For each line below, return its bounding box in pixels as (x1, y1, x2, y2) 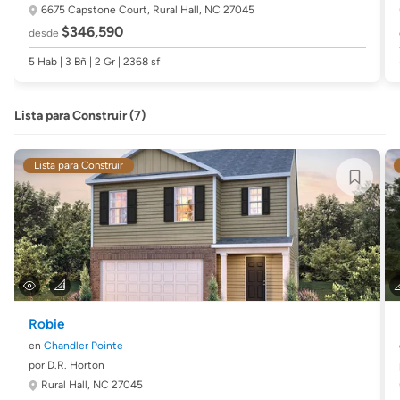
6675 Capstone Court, (41, 4, 153, 16)
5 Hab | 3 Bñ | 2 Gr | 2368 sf (29, 55, 160, 68)
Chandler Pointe (44, 339, 123, 352)
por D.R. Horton (29, 359, 104, 371)
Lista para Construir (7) (14, 108, 146, 123)
